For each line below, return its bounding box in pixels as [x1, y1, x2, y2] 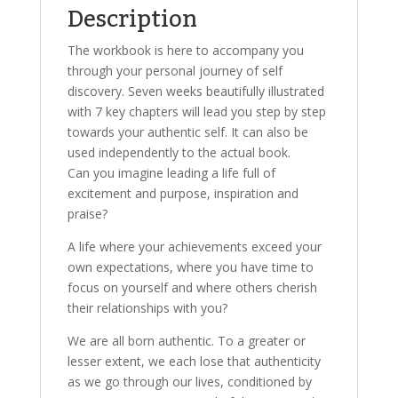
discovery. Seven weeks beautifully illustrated [67, 83, 324, 99]
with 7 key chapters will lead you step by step [67, 103, 326, 120]
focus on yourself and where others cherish [67, 279, 317, 296]
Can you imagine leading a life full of [67, 164, 275, 181]
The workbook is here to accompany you [67, 42, 304, 59]
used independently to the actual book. [67, 144, 291, 161]
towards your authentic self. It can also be [67, 123, 308, 140]
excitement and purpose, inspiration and [67, 185, 298, 202]
